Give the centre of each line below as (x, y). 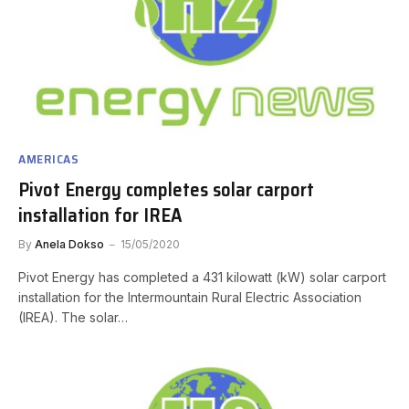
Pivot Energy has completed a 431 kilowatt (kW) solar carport (202, 278)
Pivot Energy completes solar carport (166, 190)
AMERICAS (49, 159)
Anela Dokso (69, 245)
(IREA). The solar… (73, 318)
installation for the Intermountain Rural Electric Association (190, 298)
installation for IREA (100, 215)
